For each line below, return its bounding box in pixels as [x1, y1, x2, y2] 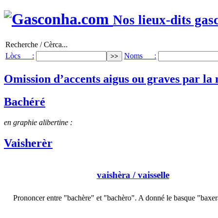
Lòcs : [5, 51, 34, 60]
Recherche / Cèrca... [5, 40, 68, 49]
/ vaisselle [130, 170, 169, 181]
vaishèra [96, 170, 130, 181]
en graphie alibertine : [4, 118, 73, 127]
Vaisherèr [4, 136, 53, 149]
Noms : [124, 51, 156, 60]
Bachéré [4, 95, 45, 108]
